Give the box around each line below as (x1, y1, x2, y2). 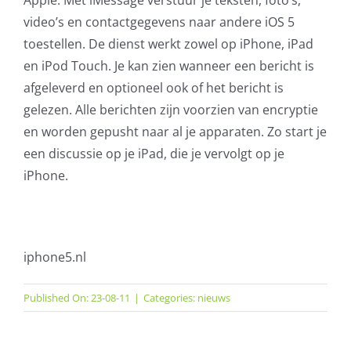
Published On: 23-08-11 (23, 290, 130, 305)
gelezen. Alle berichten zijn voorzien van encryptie (23, 100, 318, 118)
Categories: (143, 290, 197, 305)
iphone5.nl (23, 248, 86, 266)
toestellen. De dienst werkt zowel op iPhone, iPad (23, 34, 313, 52)
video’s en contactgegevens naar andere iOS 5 (23, 13, 295, 31)
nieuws (197, 290, 230, 305)
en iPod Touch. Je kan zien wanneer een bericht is (23, 56, 314, 74)
